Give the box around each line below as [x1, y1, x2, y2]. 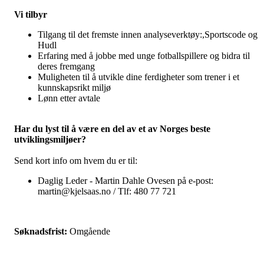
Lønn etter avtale [38, 93, 103, 104]
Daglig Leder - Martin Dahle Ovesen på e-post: [38, 176, 213, 186]
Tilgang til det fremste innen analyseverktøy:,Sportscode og [38, 29, 258, 40]
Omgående [70, 226, 110, 237]
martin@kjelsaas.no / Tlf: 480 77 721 [38, 186, 176, 197]
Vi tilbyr [14, 9, 49, 20]
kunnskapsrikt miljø [38, 82, 111, 93]
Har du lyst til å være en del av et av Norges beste [14, 124, 210, 134]
